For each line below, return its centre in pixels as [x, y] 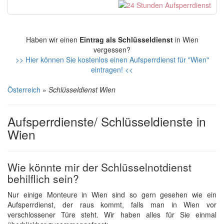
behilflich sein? [43, 178]
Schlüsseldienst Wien [82, 89]
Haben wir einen [52, 39]
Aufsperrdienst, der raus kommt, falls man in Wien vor [112, 204]
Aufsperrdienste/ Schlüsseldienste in [107, 121]
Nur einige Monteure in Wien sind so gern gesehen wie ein [112, 194]
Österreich [24, 89]
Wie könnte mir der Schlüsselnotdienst [99, 167]
